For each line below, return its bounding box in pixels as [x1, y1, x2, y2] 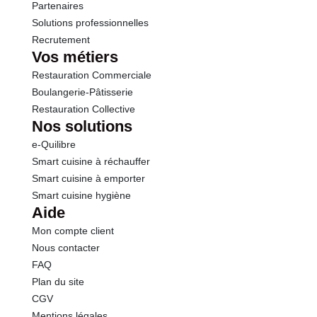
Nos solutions [31, 117, 132, 135]
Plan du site [31, 276, 84, 287]
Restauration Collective [31, 103, 135, 115]
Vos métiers [31, 48, 118, 66]
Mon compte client [31, 225, 114, 236]
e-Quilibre [31, 139, 76, 150]
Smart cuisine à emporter [31, 173, 145, 184]
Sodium [50, 34, 88, 46]
